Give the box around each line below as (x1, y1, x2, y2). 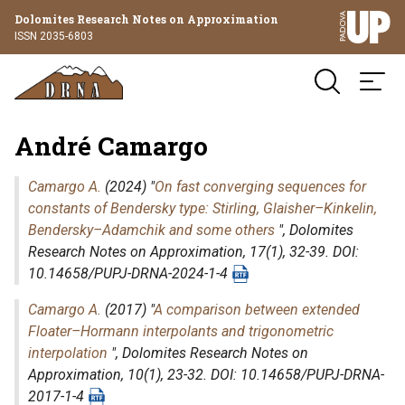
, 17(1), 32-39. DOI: (243, 243, 359, 260)
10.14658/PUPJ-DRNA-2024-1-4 (28, 265, 231, 282)
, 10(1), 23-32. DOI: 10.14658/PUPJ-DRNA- (121, 366, 384, 383)
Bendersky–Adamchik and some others (28, 221, 275, 239)
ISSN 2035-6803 (14, 29, 93, 42)
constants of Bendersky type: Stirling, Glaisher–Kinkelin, (28, 200, 377, 217)
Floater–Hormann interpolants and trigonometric (28, 323, 334, 340)
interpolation (28, 344, 108, 362)
